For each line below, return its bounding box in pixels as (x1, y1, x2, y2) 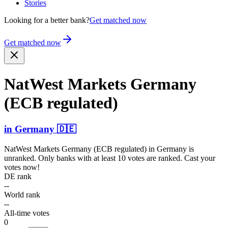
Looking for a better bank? (4, 16, 90, 24)
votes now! (4, 162, 40, 172)
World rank (4, 190, 40, 199)
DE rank (4, 172, 32, 181)
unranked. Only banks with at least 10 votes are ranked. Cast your (4, 153, 215, 162)
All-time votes (4, 208, 49, 217)
